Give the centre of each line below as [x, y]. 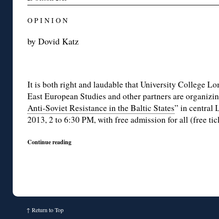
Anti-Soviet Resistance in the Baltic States [101, 108]
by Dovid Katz [53, 41]
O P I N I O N [47, 21]
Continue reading [49, 142]
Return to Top [48, 210]
